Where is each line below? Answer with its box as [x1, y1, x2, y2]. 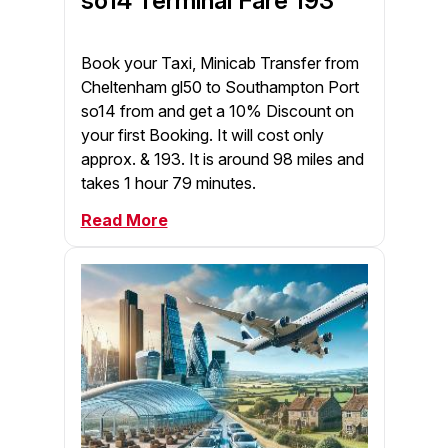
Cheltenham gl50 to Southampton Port [80, 76, 359, 97]
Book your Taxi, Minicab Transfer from [80, 52, 359, 73]
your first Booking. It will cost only [80, 124, 324, 145]
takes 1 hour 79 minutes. [80, 172, 256, 193]
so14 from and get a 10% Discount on [80, 100, 354, 121]
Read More [80, 209, 168, 230]
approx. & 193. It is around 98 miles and [80, 148, 364, 169]
